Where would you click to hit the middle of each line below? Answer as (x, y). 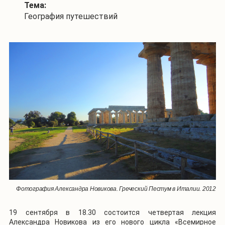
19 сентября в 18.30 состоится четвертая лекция (113, 213)
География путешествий (71, 16)
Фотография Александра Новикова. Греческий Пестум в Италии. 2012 (116, 189)
